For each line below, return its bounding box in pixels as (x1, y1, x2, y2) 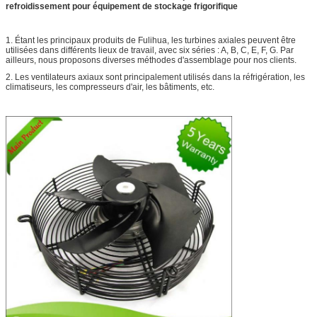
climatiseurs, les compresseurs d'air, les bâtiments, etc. (6, 81, 214, 92)
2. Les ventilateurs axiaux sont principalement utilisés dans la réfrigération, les (6, 71, 305, 82)
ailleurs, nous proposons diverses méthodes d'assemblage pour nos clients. (6, 54, 296, 65)
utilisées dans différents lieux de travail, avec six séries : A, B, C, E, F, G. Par (6, 45, 294, 55)
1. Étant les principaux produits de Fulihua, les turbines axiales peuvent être (6, 35, 296, 45)
